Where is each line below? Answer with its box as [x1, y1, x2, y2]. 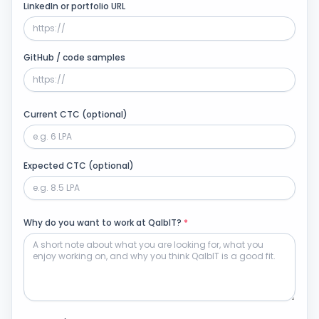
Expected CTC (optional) [23, 159, 134, 172]
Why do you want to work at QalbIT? [23, 216, 184, 229]
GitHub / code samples [23, 51, 125, 63]
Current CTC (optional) [23, 108, 127, 120]
